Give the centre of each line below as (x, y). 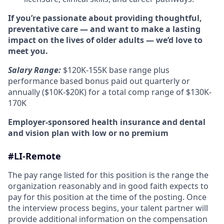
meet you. (28, 51)
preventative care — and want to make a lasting (104, 29)
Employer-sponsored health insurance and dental (107, 122)
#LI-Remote (34, 156)
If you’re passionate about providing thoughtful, (105, 18)
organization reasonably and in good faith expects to (108, 186)
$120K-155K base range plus (116, 70)
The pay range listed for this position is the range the (108, 175)
